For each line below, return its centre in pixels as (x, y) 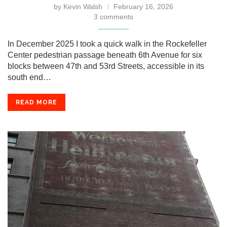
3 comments (113, 17)
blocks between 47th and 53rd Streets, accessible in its (106, 66)
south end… (29, 77)
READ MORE (36, 102)
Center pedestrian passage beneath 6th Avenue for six (105, 55)
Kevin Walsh (83, 7)
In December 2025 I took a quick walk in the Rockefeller (107, 44)
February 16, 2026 (143, 7)
